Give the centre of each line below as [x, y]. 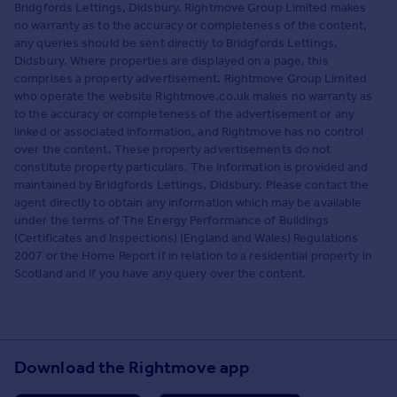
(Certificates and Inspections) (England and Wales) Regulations [187, 237]
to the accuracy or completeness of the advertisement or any [184, 113]
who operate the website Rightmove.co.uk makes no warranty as [194, 96]
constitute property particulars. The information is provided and [191, 167]
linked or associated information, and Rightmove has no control [189, 131]
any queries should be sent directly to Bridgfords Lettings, [176, 43]
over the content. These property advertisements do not [173, 149]
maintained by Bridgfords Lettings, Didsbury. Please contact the [192, 184]
